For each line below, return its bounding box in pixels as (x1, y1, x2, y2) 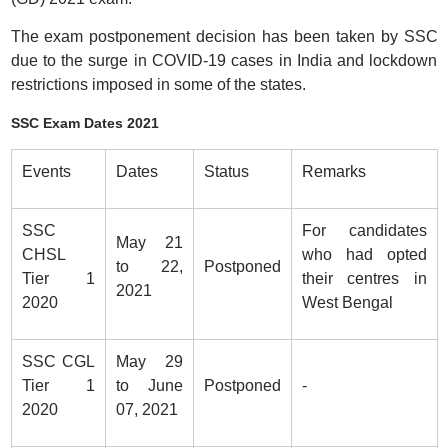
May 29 (115, 353, 183, 370)
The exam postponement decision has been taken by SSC (10, 28, 438, 45)
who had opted (301, 246, 427, 263)
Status (203, 163, 249, 180)
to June (115, 377, 183, 394)
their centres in (301, 270, 427, 287)
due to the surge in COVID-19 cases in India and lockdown (10, 52, 438, 69)
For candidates (301, 222, 427, 239)
